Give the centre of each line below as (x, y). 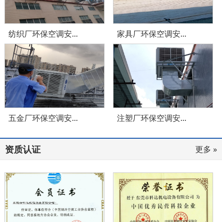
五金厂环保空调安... (43, 118)
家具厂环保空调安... (152, 33)
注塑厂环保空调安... (152, 118)
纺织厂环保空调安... (43, 33)
